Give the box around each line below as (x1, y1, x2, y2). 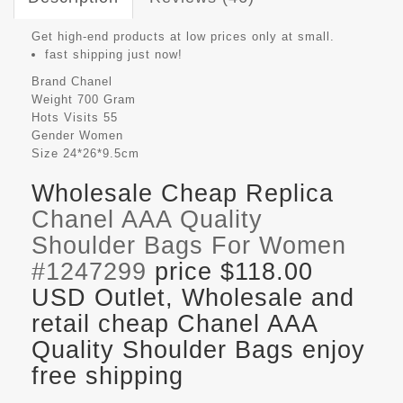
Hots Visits (31, 110, 99, 124)
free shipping (31, 362, 184, 390)
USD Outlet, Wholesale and (31, 283, 354, 311)
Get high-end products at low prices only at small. (31, 29, 335, 43)
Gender (31, 128, 75, 142)
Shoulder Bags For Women (31, 231, 346, 259)
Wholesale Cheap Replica (31, 179, 334, 207)
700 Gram (77, 92, 136, 106)
